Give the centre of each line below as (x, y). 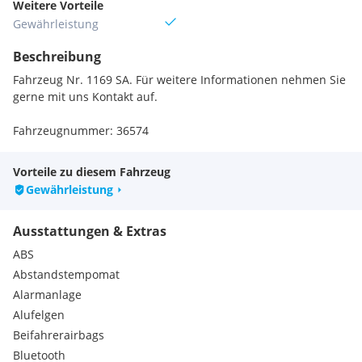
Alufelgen (39, 315)
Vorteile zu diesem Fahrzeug (92, 172)
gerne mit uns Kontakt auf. (85, 97)
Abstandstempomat (66, 274)
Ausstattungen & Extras (90, 231)
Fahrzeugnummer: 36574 (81, 130)
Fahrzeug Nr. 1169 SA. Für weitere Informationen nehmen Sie (179, 80)
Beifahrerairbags (59, 335)
